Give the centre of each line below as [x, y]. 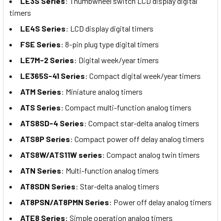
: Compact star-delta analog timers [142, 123]
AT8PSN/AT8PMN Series [65, 202]
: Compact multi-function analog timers [126, 107]
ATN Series [41, 170]
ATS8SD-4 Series [52, 123]
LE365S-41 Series [53, 75]
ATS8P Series [45, 139]
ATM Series [41, 91]
